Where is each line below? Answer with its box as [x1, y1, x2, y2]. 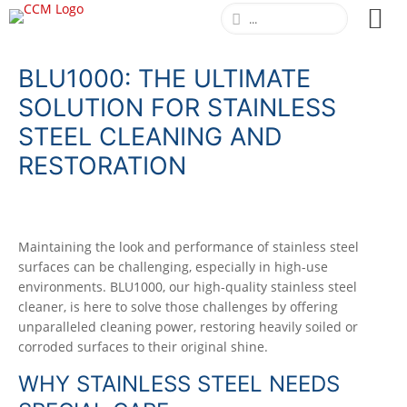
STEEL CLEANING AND [18, 122, 282, 152]
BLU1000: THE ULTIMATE [18, 64, 311, 94]
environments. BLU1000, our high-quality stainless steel [18, 278, 357, 295]
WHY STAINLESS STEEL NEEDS [18, 371, 340, 397]
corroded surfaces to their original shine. [18, 338, 268, 355]
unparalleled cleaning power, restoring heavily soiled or [18, 318, 358, 335]
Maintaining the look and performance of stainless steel [18, 238, 359, 255]
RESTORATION [18, 151, 186, 181]
